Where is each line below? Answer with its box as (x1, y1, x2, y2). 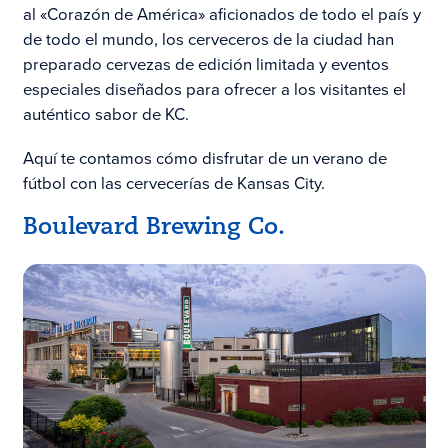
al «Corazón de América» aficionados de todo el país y (22, 2, 421, 28)
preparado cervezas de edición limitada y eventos (22, 52, 389, 78)
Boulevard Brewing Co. (22, 215, 285, 240)
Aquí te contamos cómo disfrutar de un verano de (22, 146, 387, 171)
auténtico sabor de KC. (22, 102, 189, 128)
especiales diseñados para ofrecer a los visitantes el (22, 77, 406, 103)
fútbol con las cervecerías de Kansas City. (22, 171, 325, 196)
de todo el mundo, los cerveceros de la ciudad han (22, 27, 394, 53)
